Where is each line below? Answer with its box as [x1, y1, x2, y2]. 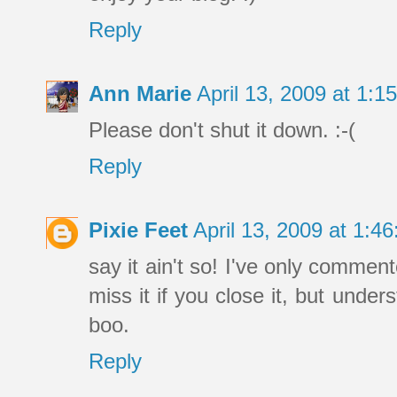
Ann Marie [89, 82, 191, 106]
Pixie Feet [89, 218, 188, 243]
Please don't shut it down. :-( [89, 118, 355, 143]
